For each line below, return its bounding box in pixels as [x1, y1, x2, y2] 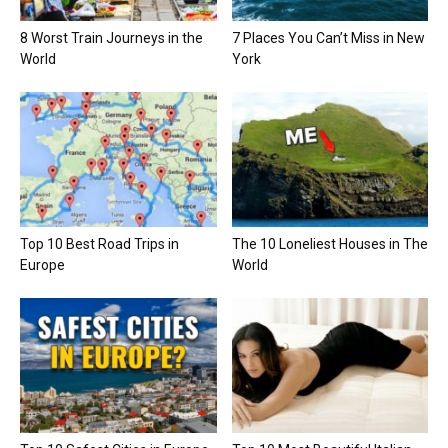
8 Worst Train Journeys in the [20, 29, 203, 46]
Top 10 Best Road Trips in [20, 235, 179, 252]
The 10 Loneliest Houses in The [231, 235, 428, 252]
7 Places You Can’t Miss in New [231, 29, 425, 46]
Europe [20, 256, 65, 273]
